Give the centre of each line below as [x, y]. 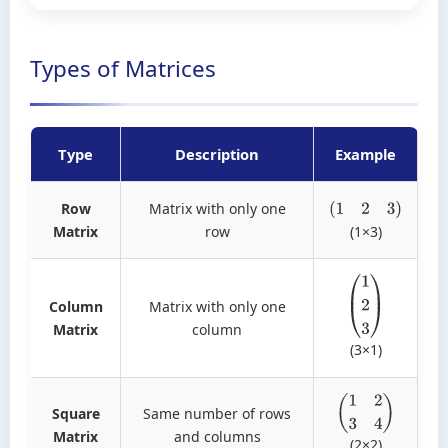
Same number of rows [217, 413]
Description [217, 153]
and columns [217, 436]
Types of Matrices [123, 68]
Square [75, 413]
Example [365, 153]
